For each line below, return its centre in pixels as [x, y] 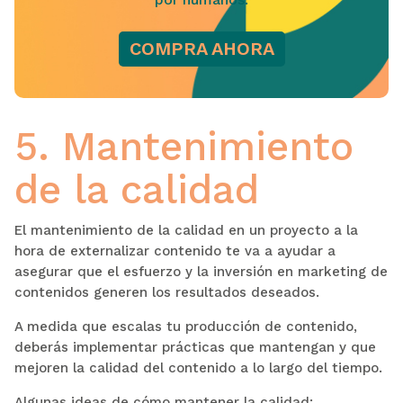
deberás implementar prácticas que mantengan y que [195, 347]
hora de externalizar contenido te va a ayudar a [175, 251]
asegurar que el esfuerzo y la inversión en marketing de [201, 271]
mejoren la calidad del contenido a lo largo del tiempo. [198, 367]
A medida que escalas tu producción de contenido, [185, 326]
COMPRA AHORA [201, 48]
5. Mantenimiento [184, 146]
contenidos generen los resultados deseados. [166, 292]
